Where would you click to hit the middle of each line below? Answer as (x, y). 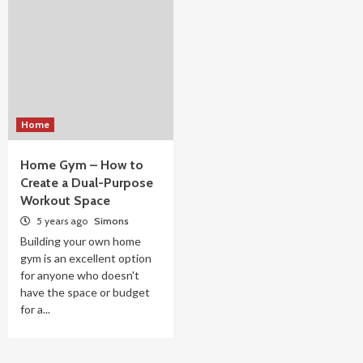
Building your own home (81, 241)
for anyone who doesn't (80, 275)
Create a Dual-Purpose (87, 183)
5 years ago (62, 221)
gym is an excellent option (86, 258)
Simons (111, 221)
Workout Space (65, 201)
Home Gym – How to (82, 165)
